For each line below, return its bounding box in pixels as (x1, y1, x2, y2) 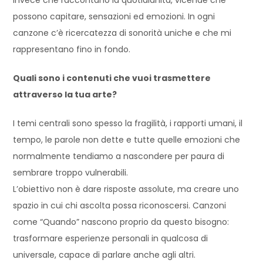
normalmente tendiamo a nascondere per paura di (13, 150, 225, 162)
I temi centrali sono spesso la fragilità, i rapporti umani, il (13, 117, 243, 129)
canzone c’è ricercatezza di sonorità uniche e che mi (13, 27, 232, 39)
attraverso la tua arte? (13, 89, 117, 100)
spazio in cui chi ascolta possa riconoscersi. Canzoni (13, 200, 227, 211)
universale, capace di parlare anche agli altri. (13, 249, 196, 261)
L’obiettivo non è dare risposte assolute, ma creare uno (13, 183, 240, 195)
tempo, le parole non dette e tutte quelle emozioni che (13, 134, 241, 146)
